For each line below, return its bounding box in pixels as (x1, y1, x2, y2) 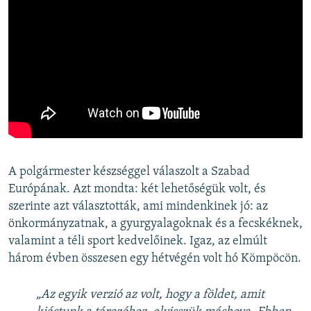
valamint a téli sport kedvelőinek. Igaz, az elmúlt (8, 234, 267, 248)
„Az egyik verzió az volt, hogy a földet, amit (36, 287, 264, 301)
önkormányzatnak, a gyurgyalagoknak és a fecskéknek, (8, 217, 303, 230)
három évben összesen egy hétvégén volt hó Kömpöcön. (8, 251, 301, 265)
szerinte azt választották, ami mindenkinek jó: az (8, 199, 268, 213)
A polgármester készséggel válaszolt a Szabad (8, 165, 250, 178)
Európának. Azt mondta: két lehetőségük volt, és (8, 182, 265, 196)
